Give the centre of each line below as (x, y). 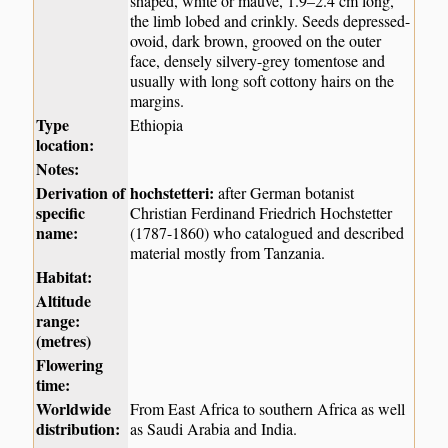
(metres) (64, 341)
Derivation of (81, 193)
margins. (157, 101)
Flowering (70, 365)
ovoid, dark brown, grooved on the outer (256, 41)
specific (61, 213)
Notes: (58, 169)
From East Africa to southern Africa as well (268, 409)
